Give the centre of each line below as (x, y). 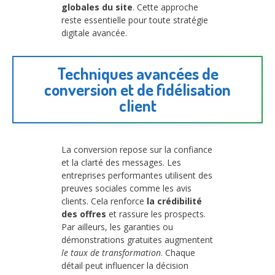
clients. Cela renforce (104, 201)
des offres (84, 214)
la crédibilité (174, 201)
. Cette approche (165, 7)
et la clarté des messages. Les (121, 162)
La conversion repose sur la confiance (137, 149)
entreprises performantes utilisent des (137, 175)
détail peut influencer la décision (125, 265)
